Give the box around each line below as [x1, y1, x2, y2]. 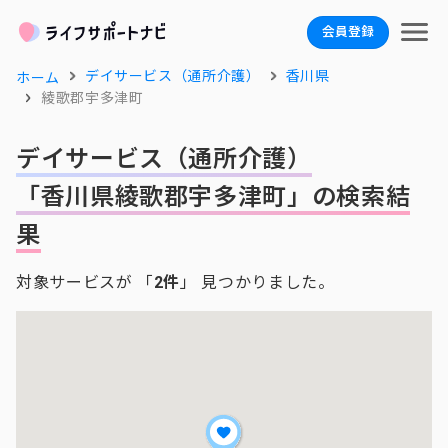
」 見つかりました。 [180, 273, 335, 292]
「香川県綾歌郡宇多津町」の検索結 [16, 183, 411, 211]
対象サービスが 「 [16, 273, 154, 292]
